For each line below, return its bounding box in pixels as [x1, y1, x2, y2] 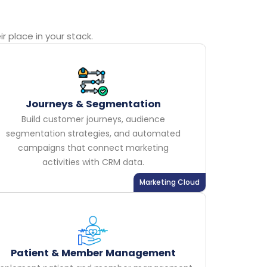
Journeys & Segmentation [25, 97, 161, 111]
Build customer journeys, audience [21, 113, 165, 125]
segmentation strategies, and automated [5, 127, 181, 139]
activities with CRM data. [42, 156, 144, 168]
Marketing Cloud [139, 176, 200, 187]
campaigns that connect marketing [17, 141, 169, 154]
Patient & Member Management [10, 246, 176, 260]
